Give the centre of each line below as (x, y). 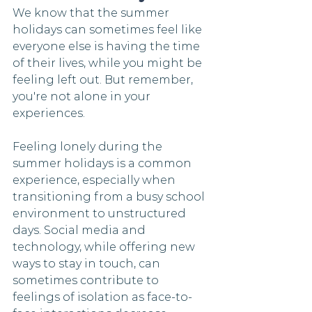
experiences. (50, 113)
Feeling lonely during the (89, 146)
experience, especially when (95, 180)
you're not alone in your (83, 96)
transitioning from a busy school (110, 196)
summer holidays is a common (103, 163)
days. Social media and (80, 230)
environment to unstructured (101, 213)
